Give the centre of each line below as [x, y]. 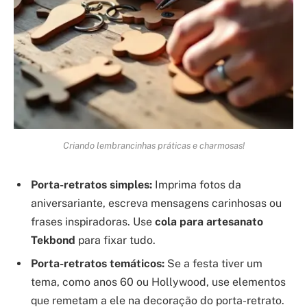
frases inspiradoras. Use [93, 221]
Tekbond [53, 240]
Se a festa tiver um [213, 263]
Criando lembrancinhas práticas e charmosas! [153, 146]
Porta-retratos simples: [91, 184]
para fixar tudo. [115, 240]
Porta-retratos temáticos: [98, 263]
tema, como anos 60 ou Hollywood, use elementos [158, 282]
